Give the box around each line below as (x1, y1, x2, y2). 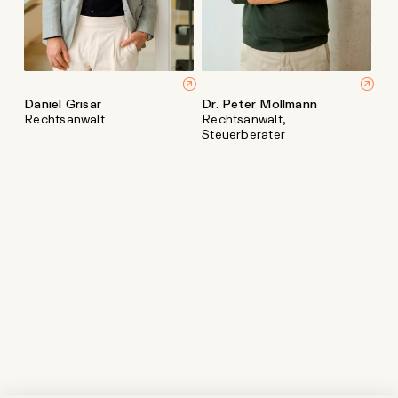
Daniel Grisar (24, 94, 102, 113)
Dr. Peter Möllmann (202, 94, 318, 113)
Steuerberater (202, 124, 285, 143)
